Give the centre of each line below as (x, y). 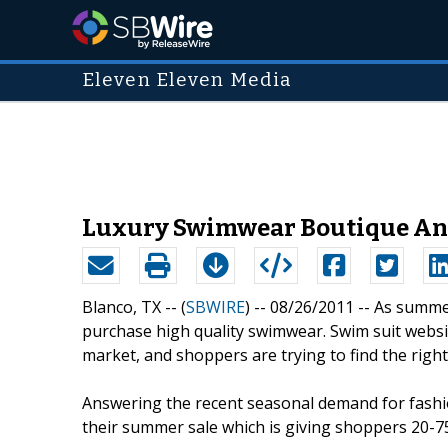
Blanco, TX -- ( (134, 306)
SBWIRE (215, 306)
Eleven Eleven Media (187, 80)
